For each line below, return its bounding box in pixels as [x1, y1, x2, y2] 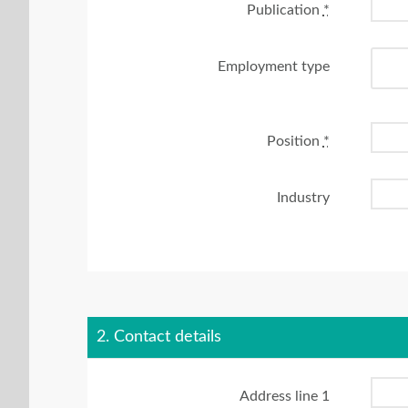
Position [266, 133, 323, 148]
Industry [276, 189, 330, 205]
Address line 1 [239, 388, 330, 403]
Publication [246, 2, 323, 17]
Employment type [217, 58, 330, 74]
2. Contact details [97, 328, 221, 345]
